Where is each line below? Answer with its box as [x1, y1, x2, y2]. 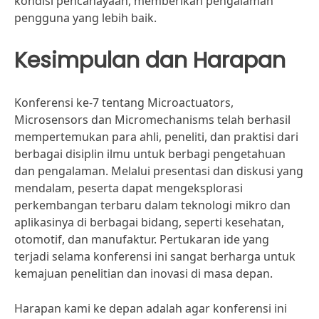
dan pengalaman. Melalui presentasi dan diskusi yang [14, 163, 303, 179]
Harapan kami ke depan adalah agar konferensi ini [14, 300, 287, 316]
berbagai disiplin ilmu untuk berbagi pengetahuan [14, 146, 286, 162]
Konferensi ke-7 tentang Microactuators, [14, 95, 234, 110]
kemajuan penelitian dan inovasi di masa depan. [14, 266, 273, 281]
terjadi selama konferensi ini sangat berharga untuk [14, 249, 296, 264]
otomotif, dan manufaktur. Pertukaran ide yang [14, 231, 269, 247]
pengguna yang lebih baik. [14, 10, 157, 26]
